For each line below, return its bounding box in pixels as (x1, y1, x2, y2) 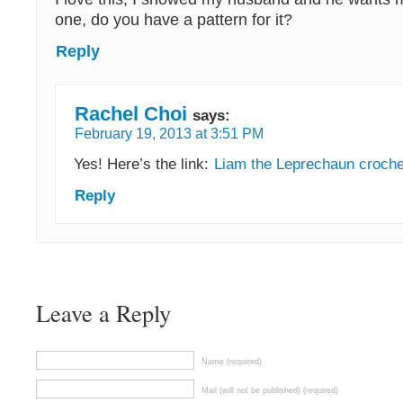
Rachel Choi (75, 103, 187, 126)
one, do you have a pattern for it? (55, 11, 292, 30)
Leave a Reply (36, 297, 171, 329)
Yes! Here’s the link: (74, 155, 213, 174)
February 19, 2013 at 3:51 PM (75, 126, 264, 142)
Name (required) (201, 357, 262, 367)
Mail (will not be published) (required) (201, 386, 338, 396)
